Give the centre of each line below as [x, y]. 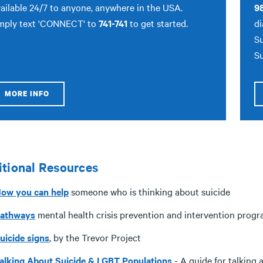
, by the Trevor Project [95, 237]
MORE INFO [27, 94]
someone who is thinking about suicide [149, 191]
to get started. [159, 23]
